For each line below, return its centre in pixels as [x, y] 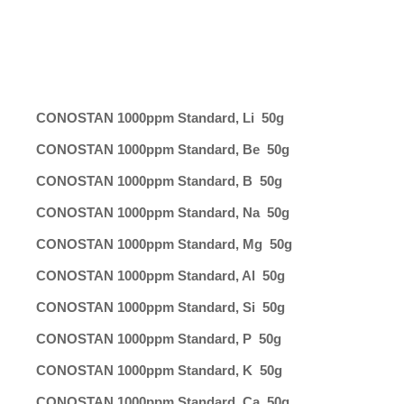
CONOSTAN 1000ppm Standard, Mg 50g [164, 244]
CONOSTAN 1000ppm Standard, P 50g [159, 339]
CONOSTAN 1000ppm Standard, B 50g [159, 181]
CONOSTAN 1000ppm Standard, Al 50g [161, 275]
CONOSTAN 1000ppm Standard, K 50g [159, 370]
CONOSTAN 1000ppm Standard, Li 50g [160, 118]
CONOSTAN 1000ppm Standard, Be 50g [163, 149]
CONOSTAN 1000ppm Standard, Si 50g [161, 307]
